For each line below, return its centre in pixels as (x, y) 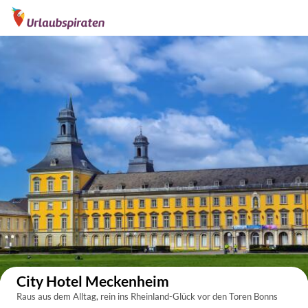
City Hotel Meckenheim (93, 281)
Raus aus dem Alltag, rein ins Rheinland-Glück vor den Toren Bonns (147, 296)
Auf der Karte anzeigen (246, 250)
